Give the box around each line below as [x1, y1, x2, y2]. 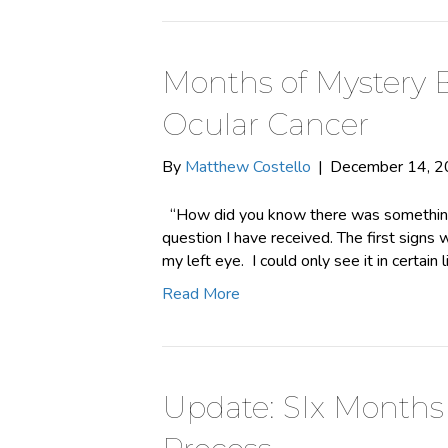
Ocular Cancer [162, 106, 369, 143]
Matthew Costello [185, 156, 311, 178]
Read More [162, 283, 240, 305]
